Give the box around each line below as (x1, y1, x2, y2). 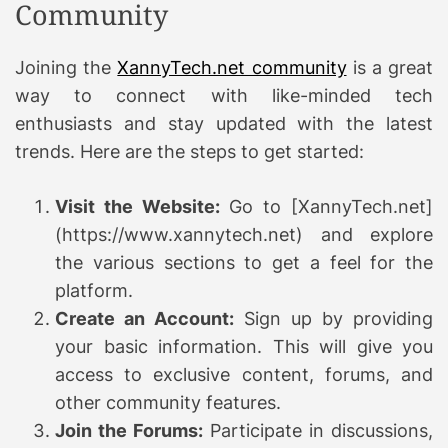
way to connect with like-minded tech (15, 84, 433, 106)
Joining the (15, 56, 118, 78)
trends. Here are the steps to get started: (15, 140, 364, 162)
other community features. (55, 391, 281, 413)
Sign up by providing (234, 307, 433, 329)
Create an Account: (55, 307, 234, 329)
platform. (55, 279, 133, 301)
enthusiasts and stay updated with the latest (15, 112, 433, 134)
